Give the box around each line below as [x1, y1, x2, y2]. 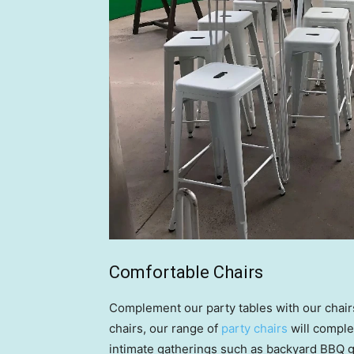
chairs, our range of [109, 321, 221, 337]
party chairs [221, 321, 288, 337]
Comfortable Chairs [109, 262, 263, 283]
